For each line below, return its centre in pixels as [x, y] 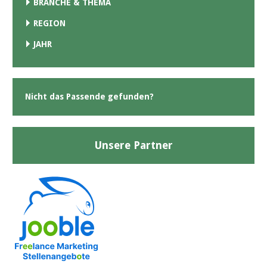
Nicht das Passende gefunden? [89, 97]
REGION [49, 23]
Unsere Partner [133, 145]
